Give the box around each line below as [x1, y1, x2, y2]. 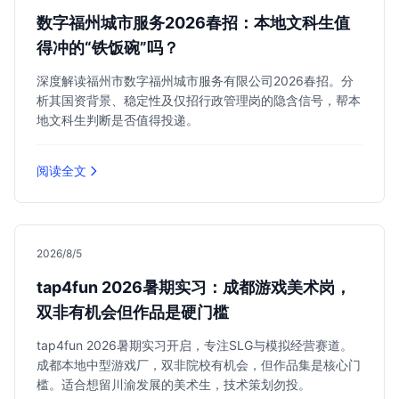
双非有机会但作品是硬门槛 [37, 303, 229, 322]
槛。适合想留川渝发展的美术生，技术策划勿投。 [37, 377, 311, 392]
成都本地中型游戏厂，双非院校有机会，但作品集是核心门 [37, 357, 361, 372]
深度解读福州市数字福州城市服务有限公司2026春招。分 [37, 73, 354, 88]
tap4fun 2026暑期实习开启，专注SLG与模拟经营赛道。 [37, 338, 353, 353]
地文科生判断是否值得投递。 [37, 112, 199, 127]
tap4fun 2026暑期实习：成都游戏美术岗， [37, 278, 351, 297]
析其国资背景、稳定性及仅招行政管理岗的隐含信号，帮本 [37, 93, 361, 108]
